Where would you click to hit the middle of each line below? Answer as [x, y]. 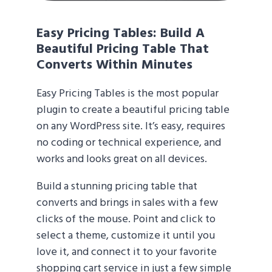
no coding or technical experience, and [129, 143]
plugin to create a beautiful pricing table [133, 110]
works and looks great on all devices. [122, 159]
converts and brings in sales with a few [127, 203]
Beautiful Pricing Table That [123, 49]
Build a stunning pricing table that [117, 186]
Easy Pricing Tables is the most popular [127, 93]
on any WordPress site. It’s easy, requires [131, 126]
